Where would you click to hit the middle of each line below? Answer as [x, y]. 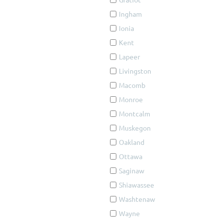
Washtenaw [137, 199]
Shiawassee [137, 185]
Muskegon [135, 128]
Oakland [132, 142]
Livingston [135, 71]
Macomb [132, 85]
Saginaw [132, 170]
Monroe [131, 99]
